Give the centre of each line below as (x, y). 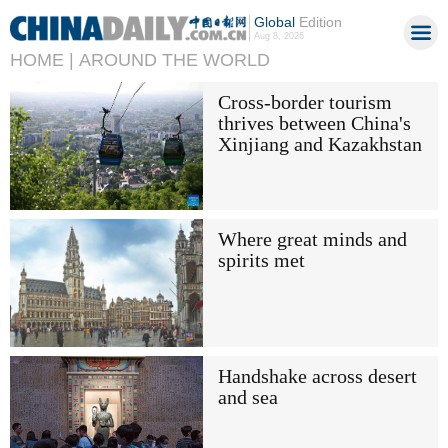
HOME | (42, 60)
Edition (318, 22)
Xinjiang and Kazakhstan (319, 144)
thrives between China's (314, 123)
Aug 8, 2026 (278, 36)
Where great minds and (312, 239)
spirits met (261, 260)
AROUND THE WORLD (174, 60)
